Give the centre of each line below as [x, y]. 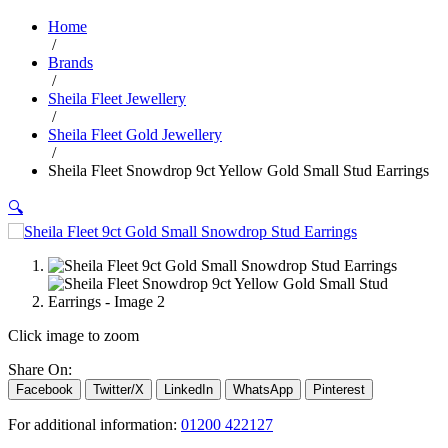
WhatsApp [263, 389]
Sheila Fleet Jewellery [117, 98]
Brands [70, 62]
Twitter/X [118, 389]
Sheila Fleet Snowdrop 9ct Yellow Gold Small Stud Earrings [238, 170]
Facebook [44, 389]
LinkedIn [188, 389]
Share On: [40, 369]
